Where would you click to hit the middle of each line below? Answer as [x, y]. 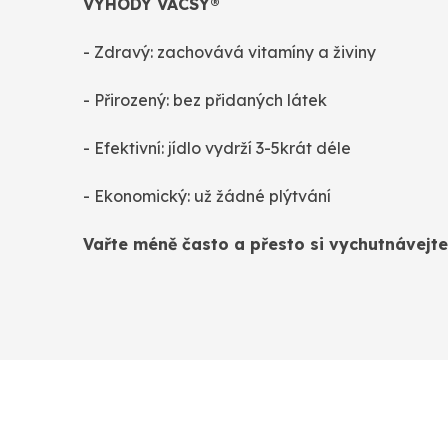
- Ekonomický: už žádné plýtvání [207, 196]
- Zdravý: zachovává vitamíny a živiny [229, 52]
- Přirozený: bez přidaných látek [205, 100]
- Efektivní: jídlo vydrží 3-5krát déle [217, 148]
